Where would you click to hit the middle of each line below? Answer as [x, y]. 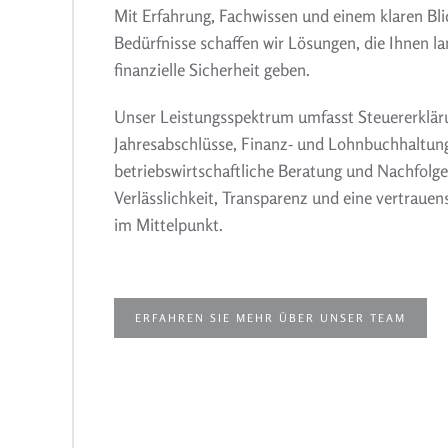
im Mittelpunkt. [168, 224]
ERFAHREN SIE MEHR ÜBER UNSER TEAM [270, 318]
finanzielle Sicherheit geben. [212, 69]
